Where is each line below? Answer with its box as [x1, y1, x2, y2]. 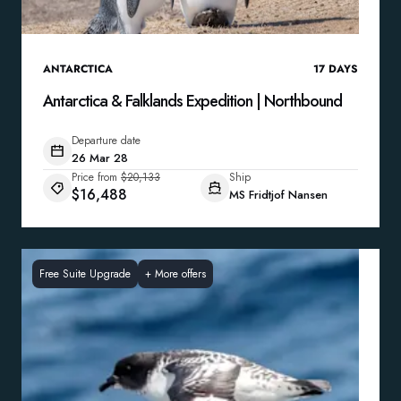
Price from [72, 169, 117, 185]
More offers [155, 266, 206, 282]
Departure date [72, 132, 141, 149]
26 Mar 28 [72, 149, 128, 166]
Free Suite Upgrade [39, 266, 131, 282]
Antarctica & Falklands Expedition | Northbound [43, 90, 342, 113]
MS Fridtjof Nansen [229, 186, 328, 203]
